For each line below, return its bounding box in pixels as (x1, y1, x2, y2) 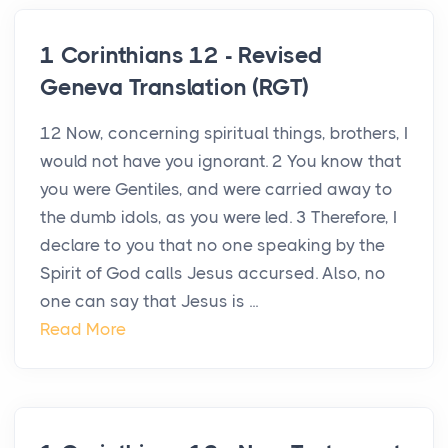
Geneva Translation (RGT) (40, 74, 310, 102)
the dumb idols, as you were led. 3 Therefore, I (40, 207, 397, 228)
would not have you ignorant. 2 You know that (40, 151, 402, 172)
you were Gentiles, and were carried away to (40, 179, 393, 200)
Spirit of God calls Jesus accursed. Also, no (40, 263, 386, 284)
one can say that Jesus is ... (40, 291, 258, 312)
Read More (40, 319, 126, 340)
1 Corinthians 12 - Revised (40, 42, 322, 70)
